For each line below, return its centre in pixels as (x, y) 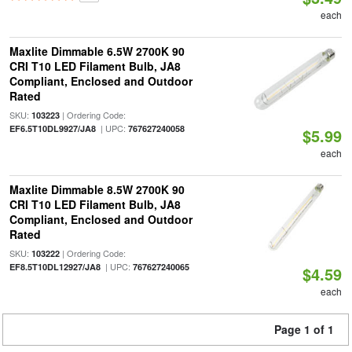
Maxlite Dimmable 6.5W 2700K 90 (97, 51)
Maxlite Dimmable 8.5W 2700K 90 (97, 189)
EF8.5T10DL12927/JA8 (55, 267)
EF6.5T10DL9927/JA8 (52, 128)
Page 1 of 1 (304, 329)
